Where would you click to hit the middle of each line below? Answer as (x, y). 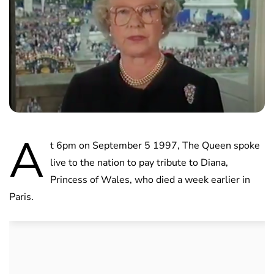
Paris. (21, 197)
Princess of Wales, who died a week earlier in (150, 180)
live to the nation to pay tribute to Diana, (139, 163)
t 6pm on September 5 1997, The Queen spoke (155, 146)
